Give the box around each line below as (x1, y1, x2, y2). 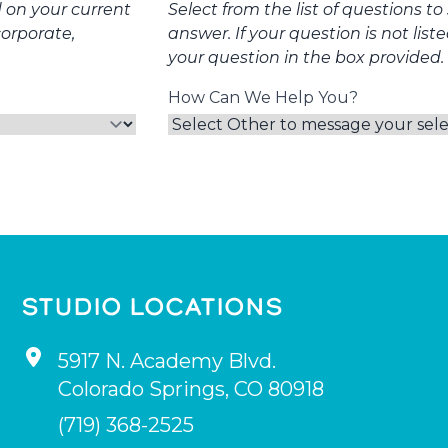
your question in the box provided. (168, 48, 444, 68)
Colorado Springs (58, 377, 226, 402)
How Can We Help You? (168, 88, 358, 108)
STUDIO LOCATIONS (21, 290, 284, 324)
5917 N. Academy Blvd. (58, 349, 277, 374)
